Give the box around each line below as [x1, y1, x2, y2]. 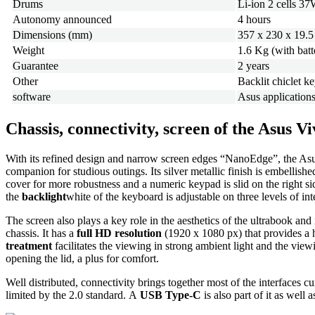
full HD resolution [77, 226, 162, 239]
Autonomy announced [13, 13, 112, 26]
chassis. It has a [6, 226, 77, 239]
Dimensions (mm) [13, 29, 92, 41]
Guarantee [13, 60, 58, 72]
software [13, 91, 51, 103]
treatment [6, 239, 52, 252]
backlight [22, 190, 66, 202]
